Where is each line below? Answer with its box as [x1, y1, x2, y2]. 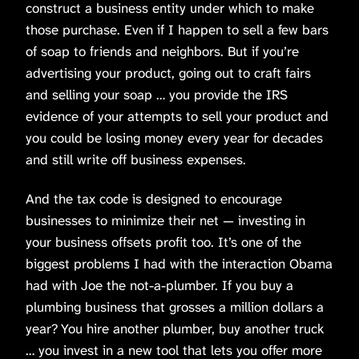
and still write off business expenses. [26, 150, 246, 168]
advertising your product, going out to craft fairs [26, 63, 311, 82]
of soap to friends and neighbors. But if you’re [26, 42, 299, 60]
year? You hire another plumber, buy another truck [26, 319, 324, 337]
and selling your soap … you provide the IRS [26, 85, 288, 103]
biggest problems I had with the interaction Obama [26, 254, 333, 272]
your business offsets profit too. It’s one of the [26, 232, 301, 251]
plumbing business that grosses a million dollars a [26, 297, 324, 316]
